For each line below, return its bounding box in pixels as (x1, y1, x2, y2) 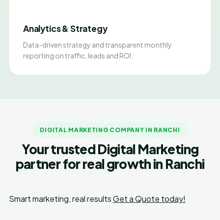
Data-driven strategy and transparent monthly (23, 40, 172, 49)
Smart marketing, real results (9, 193, 113, 204)
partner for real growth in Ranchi (15, 156, 205, 172)
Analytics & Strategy (23, 23, 108, 34)
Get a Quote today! (113, 193, 186, 204)
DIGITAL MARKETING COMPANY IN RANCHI (40, 126, 180, 134)
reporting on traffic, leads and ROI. (23, 51, 133, 60)
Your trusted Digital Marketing (21, 141, 199, 157)
